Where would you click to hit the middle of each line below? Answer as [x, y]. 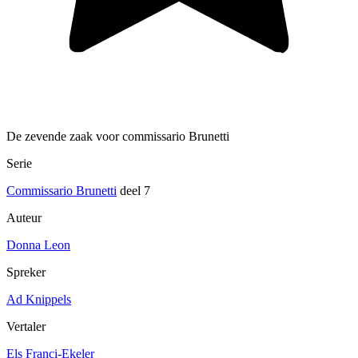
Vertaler [26, 326]
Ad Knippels [39, 299]
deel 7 [133, 190]
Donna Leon [38, 245]
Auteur [24, 217]
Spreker [26, 272]
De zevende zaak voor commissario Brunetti [118, 136]
